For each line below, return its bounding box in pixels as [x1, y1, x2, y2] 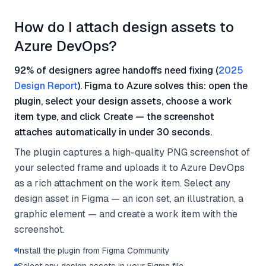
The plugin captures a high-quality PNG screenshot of [14, 146, 250, 159]
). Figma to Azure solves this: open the [78, 80, 248, 92]
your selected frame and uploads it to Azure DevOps [14, 161, 245, 174]
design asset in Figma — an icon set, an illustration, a [14, 192, 243, 205]
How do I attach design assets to [14, 18, 234, 36]
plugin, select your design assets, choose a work [14, 95, 232, 107]
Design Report [14, 80, 78, 92]
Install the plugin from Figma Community [18, 245, 170, 256]
